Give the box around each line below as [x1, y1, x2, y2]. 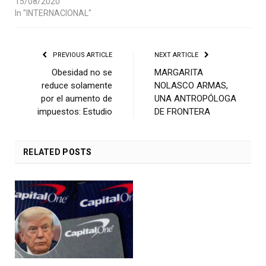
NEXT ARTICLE [154, 51, 200, 59]
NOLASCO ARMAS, [154, 80, 228, 91]
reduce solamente [42, 80, 112, 91]
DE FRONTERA [154, 106, 210, 118]
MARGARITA [154, 67, 203, 78]
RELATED [23, 147, 61, 157]
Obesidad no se [52, 67, 112, 78]
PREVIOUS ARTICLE [51, 51, 112, 59]
